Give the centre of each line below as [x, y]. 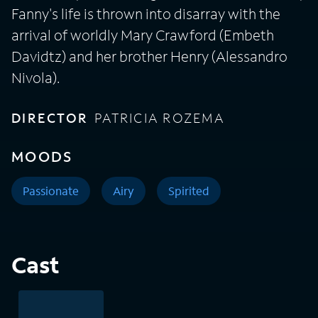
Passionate [51, 191]
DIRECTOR [50, 118]
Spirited [189, 191]
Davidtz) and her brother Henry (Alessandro [149, 56]
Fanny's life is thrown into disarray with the [146, 14]
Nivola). [35, 78]
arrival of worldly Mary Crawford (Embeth [143, 35]
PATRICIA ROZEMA [159, 118]
